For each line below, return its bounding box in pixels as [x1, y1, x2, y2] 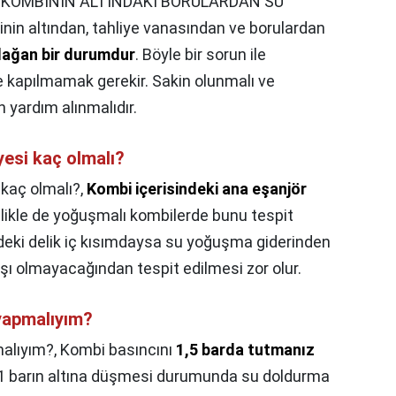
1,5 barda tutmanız [176, 340, 315, 360]
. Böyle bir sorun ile [135, 45, 266, 65]
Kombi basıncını [60, 340, 176, 360]
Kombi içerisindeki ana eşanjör [87, 179, 307, 199]
